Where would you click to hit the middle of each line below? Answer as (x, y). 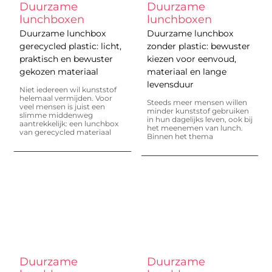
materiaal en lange (186, 71)
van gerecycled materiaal (66, 132)
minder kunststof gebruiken (198, 110)
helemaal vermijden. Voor (66, 98)
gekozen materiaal (59, 71)
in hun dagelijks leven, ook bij (199, 119)
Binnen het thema (180, 136)
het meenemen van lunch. (195, 127)
